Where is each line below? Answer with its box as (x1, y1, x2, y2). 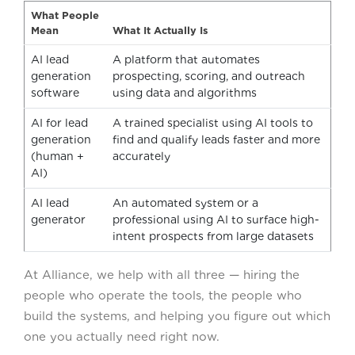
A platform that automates (113, 52, 260, 66)
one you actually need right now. (24, 329, 219, 344)
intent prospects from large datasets (113, 229, 314, 242)
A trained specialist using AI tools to (113, 116, 313, 129)
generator (31, 212, 86, 226)
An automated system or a (113, 196, 258, 209)
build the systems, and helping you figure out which (24, 308, 330, 323)
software (31, 86, 79, 99)
